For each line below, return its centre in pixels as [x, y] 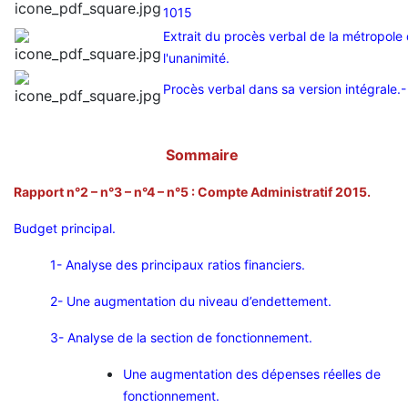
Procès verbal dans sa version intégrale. [282, 89]
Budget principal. [65, 229]
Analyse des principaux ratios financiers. [185, 265]
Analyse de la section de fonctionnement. [190, 338]
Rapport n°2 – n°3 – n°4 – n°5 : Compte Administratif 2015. [192, 192]
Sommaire [204, 155]
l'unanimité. [196, 58]
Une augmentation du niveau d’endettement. [199, 301]
